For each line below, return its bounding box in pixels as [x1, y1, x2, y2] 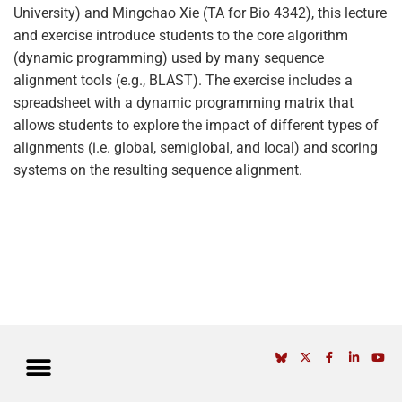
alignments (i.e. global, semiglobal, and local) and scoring [13, 139, 378, 156]
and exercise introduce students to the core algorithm [13, 27, 348, 44]
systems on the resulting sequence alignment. [13, 162, 302, 179]
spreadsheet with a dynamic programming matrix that [13, 94, 354, 111]
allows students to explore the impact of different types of [13, 117, 379, 134]
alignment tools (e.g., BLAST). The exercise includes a [13, 72, 353, 89]
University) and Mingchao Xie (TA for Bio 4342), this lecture [13, 4, 387, 22]
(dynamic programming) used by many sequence [13, 49, 324, 66]
